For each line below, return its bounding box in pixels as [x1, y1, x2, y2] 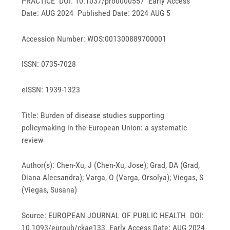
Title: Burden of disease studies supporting [22, 110, 165, 120]
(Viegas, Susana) [22, 185, 78, 195]
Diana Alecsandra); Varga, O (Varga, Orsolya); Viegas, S [22, 172, 204, 183]
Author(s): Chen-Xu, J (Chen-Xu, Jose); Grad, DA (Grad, [22, 160, 200, 170]
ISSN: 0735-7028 [22, 59, 76, 69]
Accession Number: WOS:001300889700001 [22, 33, 167, 44]
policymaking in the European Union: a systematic [22, 122, 187, 132]
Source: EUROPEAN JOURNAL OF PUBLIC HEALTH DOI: [22, 210, 204, 220]
